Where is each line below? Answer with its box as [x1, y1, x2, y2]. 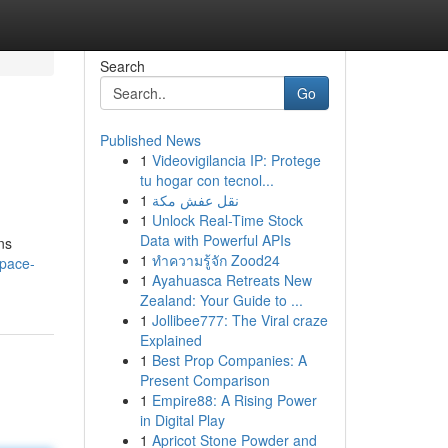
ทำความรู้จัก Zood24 [151, 250, 280, 270]
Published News [99, 130, 201, 150]
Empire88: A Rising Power [151, 390, 317, 410]
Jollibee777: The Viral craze [151, 310, 328, 330]
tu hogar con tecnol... [139, 170, 274, 190]
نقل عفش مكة [151, 190, 239, 210]
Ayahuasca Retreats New [151, 270, 312, 290]
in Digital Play [139, 410, 225, 430]
